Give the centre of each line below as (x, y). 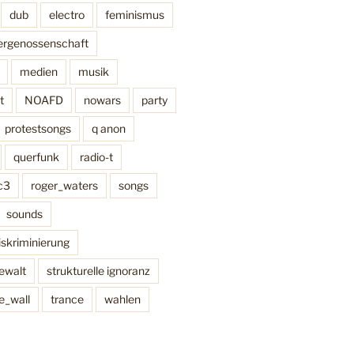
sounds (24, 214)
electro (66, 15)
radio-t (96, 157)
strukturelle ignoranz (98, 271)
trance (67, 299)
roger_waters (64, 186)
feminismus (134, 15)
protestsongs (38, 129)
